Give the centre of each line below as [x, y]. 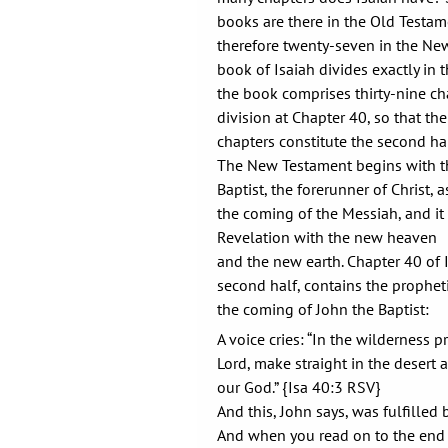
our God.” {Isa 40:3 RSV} [299, 387]
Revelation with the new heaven [327, 237]
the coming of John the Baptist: [323, 309]
